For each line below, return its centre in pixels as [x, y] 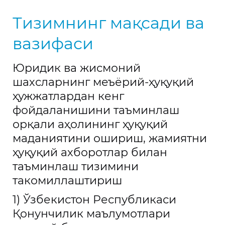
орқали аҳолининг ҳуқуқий [90, 124]
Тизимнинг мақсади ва [108, 23]
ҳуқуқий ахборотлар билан [90, 152]
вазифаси [53, 43]
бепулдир [31, 11]
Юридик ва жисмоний [77, 68]
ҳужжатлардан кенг [68, 96]
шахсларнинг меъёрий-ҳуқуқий [103, 82]
